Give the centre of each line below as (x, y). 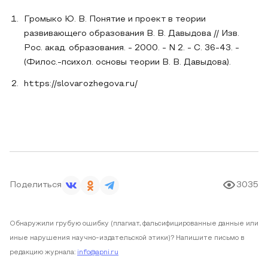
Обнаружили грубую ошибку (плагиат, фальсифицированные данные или (134, 224)
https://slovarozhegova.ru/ (81, 84)
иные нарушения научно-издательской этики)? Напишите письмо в (127, 238)
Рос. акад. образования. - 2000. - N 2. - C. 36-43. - (132, 48)
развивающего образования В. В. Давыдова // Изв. (132, 34)
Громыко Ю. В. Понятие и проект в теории (115, 19)
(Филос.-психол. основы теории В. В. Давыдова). (127, 63)
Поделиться (36, 185)
